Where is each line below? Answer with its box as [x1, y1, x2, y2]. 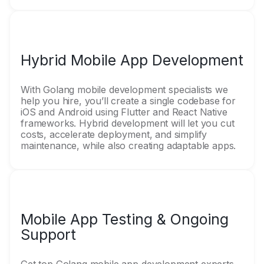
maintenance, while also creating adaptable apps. [21, 140, 236, 151]
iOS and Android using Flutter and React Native [21, 106, 227, 118]
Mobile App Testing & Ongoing [21, 210, 229, 228]
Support [21, 226, 76, 243]
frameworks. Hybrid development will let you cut [21, 117, 235, 129]
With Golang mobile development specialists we [21, 84, 228, 95]
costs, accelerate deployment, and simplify [21, 128, 207, 140]
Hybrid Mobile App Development [21, 51, 243, 69]
